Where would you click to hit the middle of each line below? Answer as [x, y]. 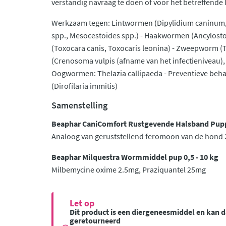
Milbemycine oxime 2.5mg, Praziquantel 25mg [129, 169]
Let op [82, 203]
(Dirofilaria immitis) [84, 86]
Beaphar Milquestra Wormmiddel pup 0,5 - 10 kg [136, 157]
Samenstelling [79, 105]
